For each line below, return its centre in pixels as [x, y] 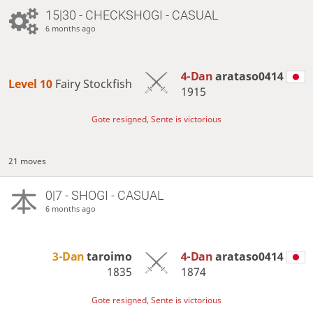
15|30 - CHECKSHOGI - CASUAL [131, 15]
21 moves [28, 161]
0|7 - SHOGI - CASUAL [104, 196]
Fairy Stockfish [94, 84]
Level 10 [32, 84]
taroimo [110, 257]
